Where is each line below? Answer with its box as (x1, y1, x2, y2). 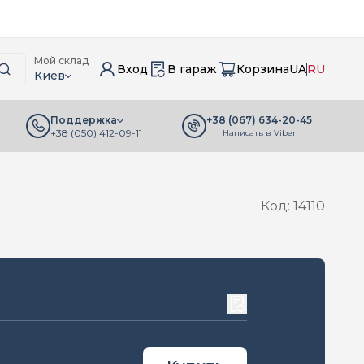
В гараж (167, 62, 217, 76)
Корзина (236, 62, 289, 76)
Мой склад (34, 54, 89, 67)
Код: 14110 (261, 198, 325, 214)
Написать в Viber (223, 127, 296, 138)
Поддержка (50, 114, 117, 126)
